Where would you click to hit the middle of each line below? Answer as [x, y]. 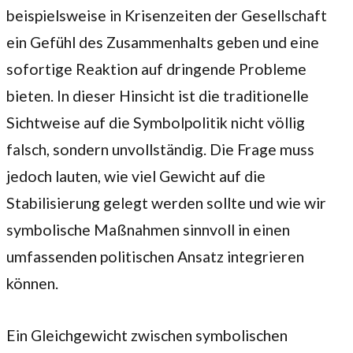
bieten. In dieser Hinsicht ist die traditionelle [158, 96]
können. [32, 284]
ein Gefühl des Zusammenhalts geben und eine [163, 43]
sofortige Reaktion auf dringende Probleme [156, 69]
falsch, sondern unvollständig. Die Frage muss [160, 150]
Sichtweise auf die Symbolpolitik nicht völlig [156, 123]
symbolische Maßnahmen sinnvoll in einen [148, 230]
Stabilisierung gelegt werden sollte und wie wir [166, 203]
